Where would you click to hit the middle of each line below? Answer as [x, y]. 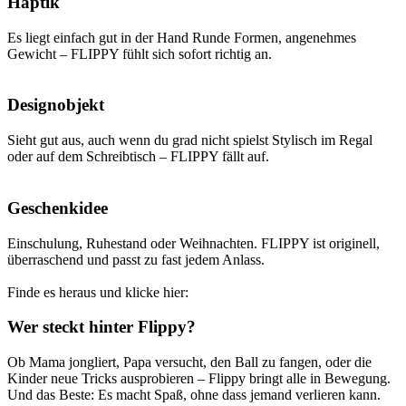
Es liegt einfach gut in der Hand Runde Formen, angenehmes [182, 37]
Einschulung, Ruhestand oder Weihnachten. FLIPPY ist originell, [193, 243]
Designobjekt [56, 105]
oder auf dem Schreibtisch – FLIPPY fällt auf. [138, 157]
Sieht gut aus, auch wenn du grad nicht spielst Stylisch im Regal [190, 140]
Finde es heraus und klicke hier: [98, 292]
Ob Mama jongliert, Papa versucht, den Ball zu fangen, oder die [189, 362]
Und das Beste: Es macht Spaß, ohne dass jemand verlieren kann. [194, 395]
